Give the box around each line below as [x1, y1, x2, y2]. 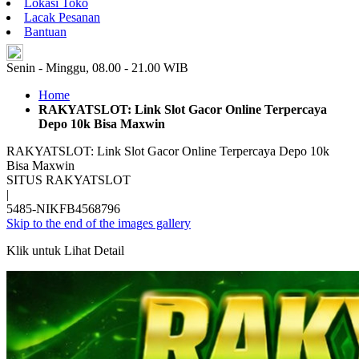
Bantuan [24, 25, 67, 39]
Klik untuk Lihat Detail [6, 244, 124, 258]
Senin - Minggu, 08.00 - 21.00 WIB [6, 61, 188, 75]
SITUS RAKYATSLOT [6, 173, 131, 188]
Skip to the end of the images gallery [6, 216, 191, 231]
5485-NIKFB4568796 [6, 202, 120, 216]
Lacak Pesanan [24, 10, 100, 25]
